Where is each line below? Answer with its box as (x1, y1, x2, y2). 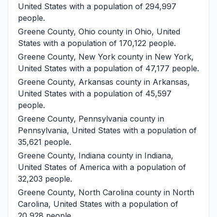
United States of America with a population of (18, 162, 186, 172)
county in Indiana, (105, 150, 173, 160)
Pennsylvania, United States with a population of (18, 125, 197, 135)
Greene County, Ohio (18, 26, 95, 36)
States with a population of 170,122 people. (18, 38, 176, 48)
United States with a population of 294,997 (18, 1, 176, 11)
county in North (133, 187, 194, 197)
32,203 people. (18, 173, 72, 184)
